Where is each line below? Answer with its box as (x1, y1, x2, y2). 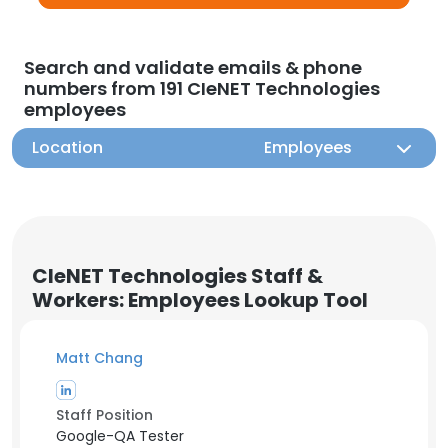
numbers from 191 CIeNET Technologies (24, 76, 380, 101)
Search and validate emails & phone (24, 55, 362, 80)
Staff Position (56, 405, 153, 425)
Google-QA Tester (56, 426, 184, 446)
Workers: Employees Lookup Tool (32, 286, 368, 314)
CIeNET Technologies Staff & (32, 262, 323, 290)
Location (32, 136, 103, 159)
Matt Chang (56, 348, 143, 368)
